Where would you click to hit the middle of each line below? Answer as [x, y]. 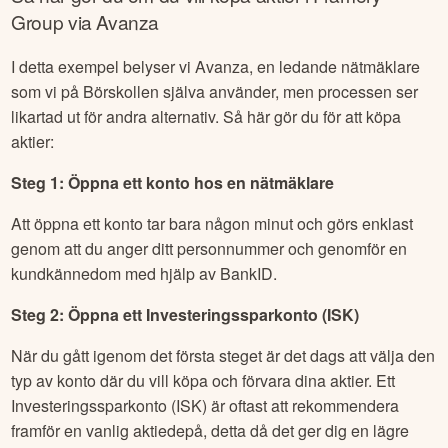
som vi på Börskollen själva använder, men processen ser [215, 92]
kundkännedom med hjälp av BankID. [144, 274]
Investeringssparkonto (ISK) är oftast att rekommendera [205, 406]
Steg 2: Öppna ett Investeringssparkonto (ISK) [185, 315]
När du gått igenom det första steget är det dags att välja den [223, 356]
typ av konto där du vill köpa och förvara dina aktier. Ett [203, 381]
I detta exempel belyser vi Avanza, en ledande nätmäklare [216, 67]
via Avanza [111, 21]
